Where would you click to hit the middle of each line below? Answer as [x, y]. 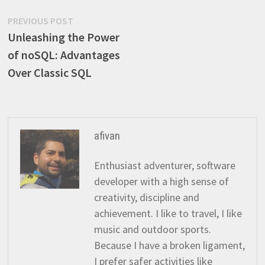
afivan [107, 136]
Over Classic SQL [49, 72]
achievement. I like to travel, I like [168, 213]
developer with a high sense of [161, 181]
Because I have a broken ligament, [169, 245]
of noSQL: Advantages [64, 55]
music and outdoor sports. [152, 229]
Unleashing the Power [63, 37]
